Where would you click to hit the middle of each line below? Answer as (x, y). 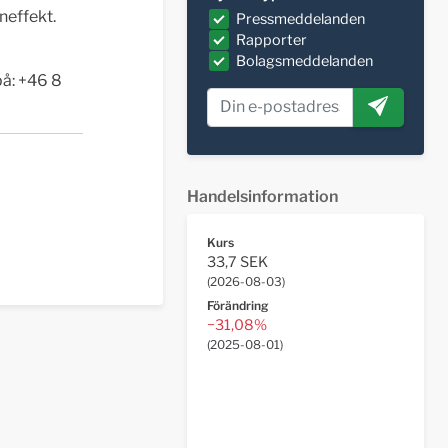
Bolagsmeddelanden (304, 60)
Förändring (237, 306)
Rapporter (271, 39)
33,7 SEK (237, 262)
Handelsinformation (262, 197)
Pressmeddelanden (300, 18)
